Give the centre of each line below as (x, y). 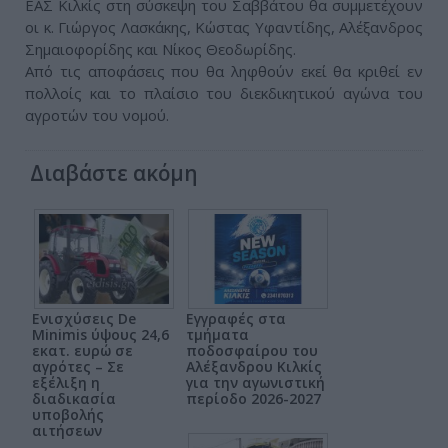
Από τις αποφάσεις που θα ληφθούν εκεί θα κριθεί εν (224, 71)
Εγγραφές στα (236, 319)
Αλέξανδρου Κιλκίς (254, 367)
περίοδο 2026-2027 (253, 399)
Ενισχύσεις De (84, 319)
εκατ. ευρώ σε (82, 351)
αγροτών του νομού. (97, 115)
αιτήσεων (67, 431)
